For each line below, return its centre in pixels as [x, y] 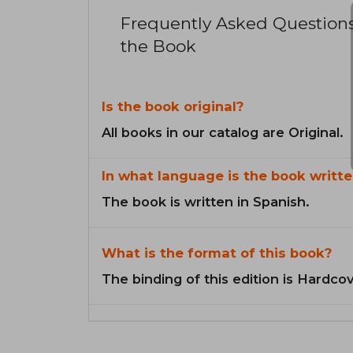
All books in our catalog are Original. [223, 133]
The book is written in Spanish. [206, 202]
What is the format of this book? [217, 253]
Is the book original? [173, 107]
